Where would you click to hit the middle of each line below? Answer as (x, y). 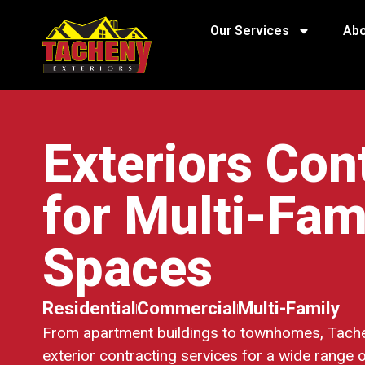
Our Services (250, 31)
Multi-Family (289, 308)
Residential (89, 308)
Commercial (187, 308)
